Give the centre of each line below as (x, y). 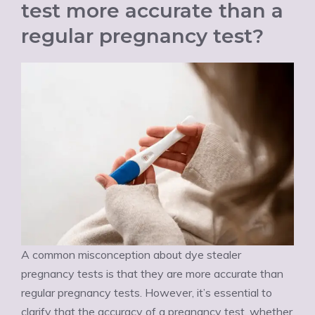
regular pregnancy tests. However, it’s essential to (147, 292)
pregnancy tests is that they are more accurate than (152, 274)
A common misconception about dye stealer (131, 255)
